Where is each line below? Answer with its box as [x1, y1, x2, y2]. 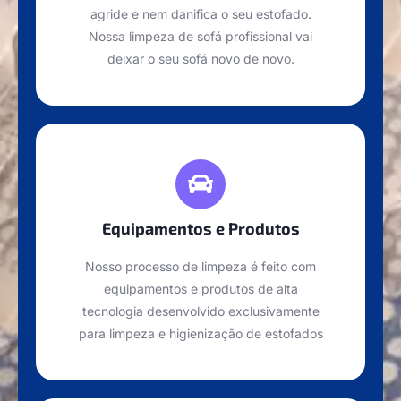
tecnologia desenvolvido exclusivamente [81, 303, 320, 320]
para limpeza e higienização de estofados [78, 326, 323, 342]
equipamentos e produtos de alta [103, 281, 298, 297]
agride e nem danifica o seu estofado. [90, 6, 311, 22]
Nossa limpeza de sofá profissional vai [89, 29, 312, 45]
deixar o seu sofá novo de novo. [107, 51, 294, 67]
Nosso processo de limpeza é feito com [85, 259, 316, 275]
